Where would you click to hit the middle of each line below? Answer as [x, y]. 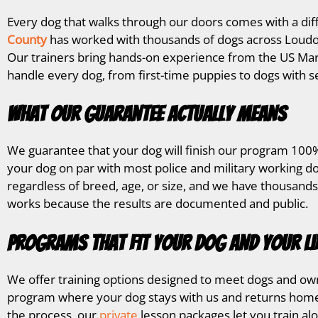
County [27, 39]
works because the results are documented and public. [158, 203]
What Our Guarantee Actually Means [147, 114]
